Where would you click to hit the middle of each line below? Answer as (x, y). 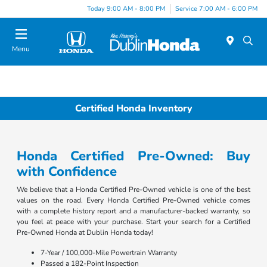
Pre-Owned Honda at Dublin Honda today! (85, 233)
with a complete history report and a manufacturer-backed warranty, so (133, 211)
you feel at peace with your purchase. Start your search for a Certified (133, 222)
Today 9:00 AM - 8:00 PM (126, 8)
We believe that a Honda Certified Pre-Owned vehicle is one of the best (133, 190)
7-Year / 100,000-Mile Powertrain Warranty (109, 253)
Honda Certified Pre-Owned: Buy (133, 156)
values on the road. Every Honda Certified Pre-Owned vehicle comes (133, 201)
